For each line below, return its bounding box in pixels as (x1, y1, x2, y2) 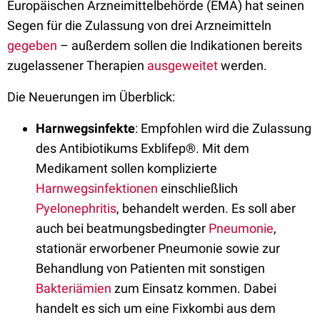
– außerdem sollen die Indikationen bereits (57, 38, 302, 53)
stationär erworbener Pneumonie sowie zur (36, 241, 280, 256)
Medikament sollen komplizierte (36, 161, 217, 176)
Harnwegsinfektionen (36, 181, 161, 196)
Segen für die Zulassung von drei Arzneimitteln (7, 18, 271, 33)
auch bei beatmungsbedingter (36, 221, 209, 236)
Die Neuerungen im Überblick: (7, 89, 178, 104)
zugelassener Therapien (7, 58, 147, 73)
